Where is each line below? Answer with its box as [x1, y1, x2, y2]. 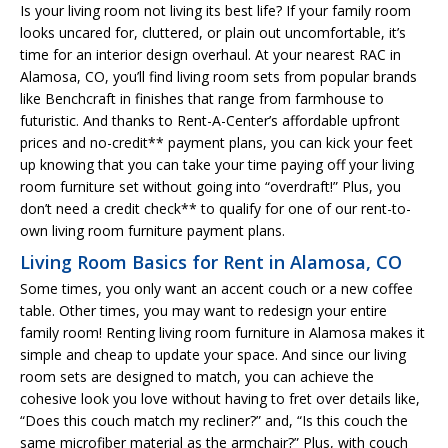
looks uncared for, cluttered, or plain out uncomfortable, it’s [20, 22, 406, 42]
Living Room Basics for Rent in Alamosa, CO [20, 249, 402, 274]
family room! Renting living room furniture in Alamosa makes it [20, 322, 425, 342]
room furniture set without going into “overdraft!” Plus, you [20, 176, 401, 196]
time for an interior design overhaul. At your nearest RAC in [20, 44, 401, 64]
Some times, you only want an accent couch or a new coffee [20, 278, 413, 298]
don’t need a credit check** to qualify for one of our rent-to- [20, 198, 411, 218]
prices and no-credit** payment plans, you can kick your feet [20, 132, 413, 152]
